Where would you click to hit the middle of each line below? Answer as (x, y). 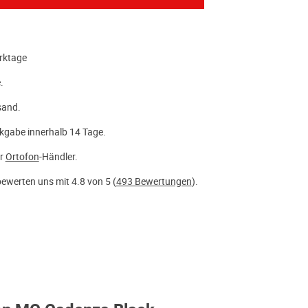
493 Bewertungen (154, 182)
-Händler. (58, 157)
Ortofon (22, 157)
